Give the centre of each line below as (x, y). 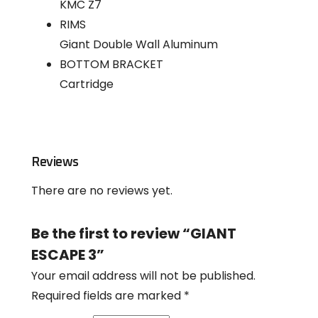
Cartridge (87, 84)
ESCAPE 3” (68, 254)
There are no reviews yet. (102, 190)
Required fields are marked (108, 295)
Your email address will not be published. (143, 275)
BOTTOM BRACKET (111, 64)
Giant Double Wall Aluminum (139, 44)
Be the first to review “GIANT (134, 233)
